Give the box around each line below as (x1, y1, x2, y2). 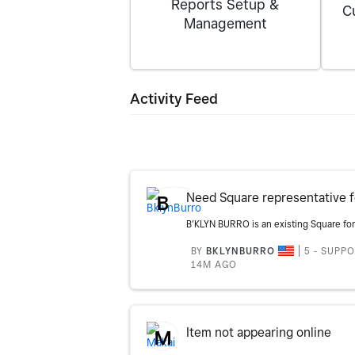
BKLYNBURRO (205, 245, 275, 257)
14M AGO (190, 258, 237, 270)
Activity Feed (130, 90, 218, 107)
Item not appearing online (185, 325, 331, 340)
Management (183, 15, 267, 32)
